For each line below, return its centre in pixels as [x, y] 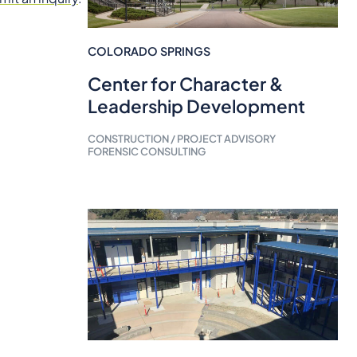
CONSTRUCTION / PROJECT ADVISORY [181, 139]
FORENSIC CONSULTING [146, 152]
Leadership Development [196, 106]
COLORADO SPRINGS [149, 51]
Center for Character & [185, 84]
